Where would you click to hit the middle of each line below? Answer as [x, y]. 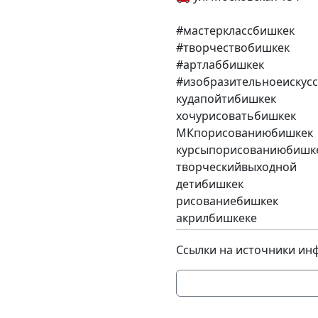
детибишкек [210, 184]
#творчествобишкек [233, 48]
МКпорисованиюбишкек [245, 133]
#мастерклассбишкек [235, 31]
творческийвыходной [236, 167]
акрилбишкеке [216, 218]
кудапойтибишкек [226, 99]
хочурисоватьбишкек [236, 116]
